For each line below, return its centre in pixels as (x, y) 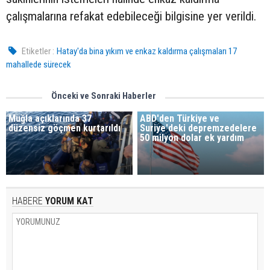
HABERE (27, 201)
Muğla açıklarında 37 (50, 118)
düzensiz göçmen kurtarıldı (64, 128)
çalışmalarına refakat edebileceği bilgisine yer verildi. (131, 16)
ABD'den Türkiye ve (180, 118)
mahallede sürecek (39, 64)
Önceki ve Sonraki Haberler (104, 96)
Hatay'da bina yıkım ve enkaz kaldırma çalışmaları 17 (147, 51)
